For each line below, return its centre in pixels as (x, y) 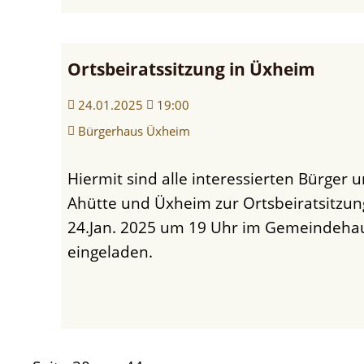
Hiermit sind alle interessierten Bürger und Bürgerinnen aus (73, 178)
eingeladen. (110, 251)
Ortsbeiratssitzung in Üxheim (191, 69)
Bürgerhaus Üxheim (134, 130)
